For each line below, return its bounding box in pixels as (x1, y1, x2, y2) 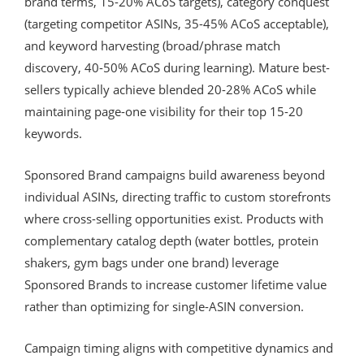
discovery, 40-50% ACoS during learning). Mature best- (24, 58, 330, 76)
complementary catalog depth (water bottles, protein (24, 232, 318, 249)
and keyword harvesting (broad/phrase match (24, 37, 280, 54)
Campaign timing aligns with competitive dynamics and (24, 339, 333, 356)
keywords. (24, 124, 82, 141)
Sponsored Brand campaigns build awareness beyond (24, 166, 325, 183)
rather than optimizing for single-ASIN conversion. (24, 297, 304, 314)
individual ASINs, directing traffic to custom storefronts (24, 188, 331, 205)
